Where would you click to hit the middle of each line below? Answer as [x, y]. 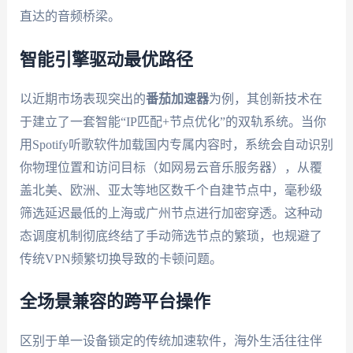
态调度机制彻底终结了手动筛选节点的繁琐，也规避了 [171, 236]
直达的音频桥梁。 [70, 17]
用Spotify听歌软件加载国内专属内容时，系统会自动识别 [176, 144]
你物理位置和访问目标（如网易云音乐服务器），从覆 [171, 167]
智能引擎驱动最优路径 [106, 59]
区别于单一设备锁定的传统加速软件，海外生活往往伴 [171, 341]
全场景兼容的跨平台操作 [115, 302]
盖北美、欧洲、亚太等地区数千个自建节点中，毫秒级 [171, 190]
